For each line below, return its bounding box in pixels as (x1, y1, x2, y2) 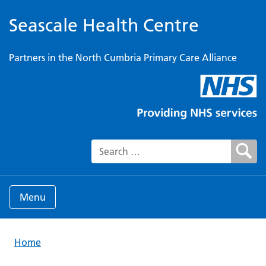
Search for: (91, 152, 138, 164)
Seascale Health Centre (9, 15, 199, 36)
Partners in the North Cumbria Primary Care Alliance (9, 52, 237, 64)
